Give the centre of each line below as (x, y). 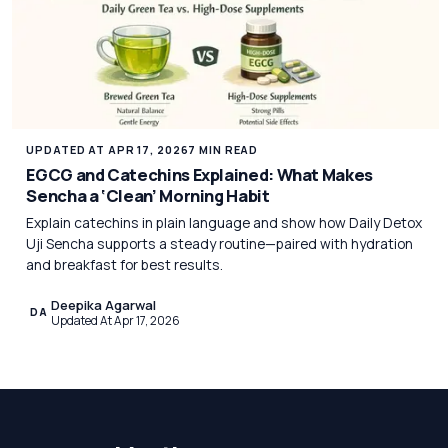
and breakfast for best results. (125, 264)
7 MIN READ (223, 149)
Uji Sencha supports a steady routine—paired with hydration (220, 243)
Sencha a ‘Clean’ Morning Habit (148, 196)
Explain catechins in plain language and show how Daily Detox (224, 222)
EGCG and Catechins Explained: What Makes (199, 175)
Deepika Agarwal (103, 304)
